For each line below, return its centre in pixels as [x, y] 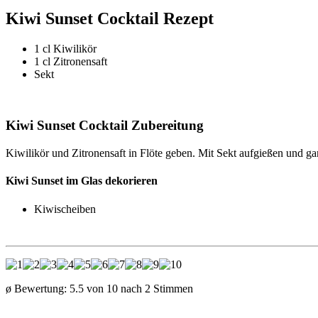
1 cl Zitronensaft [71, 61]
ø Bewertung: [38, 288]
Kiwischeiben [65, 209]
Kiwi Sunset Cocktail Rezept [110, 18]
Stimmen [172, 288]
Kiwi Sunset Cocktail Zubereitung [105, 126]
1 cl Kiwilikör [65, 48]
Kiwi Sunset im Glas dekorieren [82, 181]
